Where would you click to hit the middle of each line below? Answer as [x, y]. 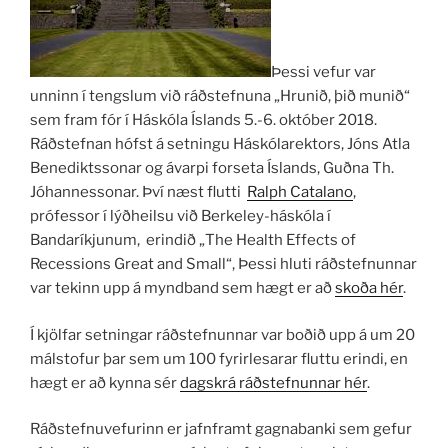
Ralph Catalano [300, 192]
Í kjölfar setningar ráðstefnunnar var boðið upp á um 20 [222, 334]
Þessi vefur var [323, 72]
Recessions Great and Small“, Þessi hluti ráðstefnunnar [223, 264]
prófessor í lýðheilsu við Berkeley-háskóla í [180, 216]
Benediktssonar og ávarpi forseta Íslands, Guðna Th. [212, 168]
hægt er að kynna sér [105, 382]
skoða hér [369, 288]
